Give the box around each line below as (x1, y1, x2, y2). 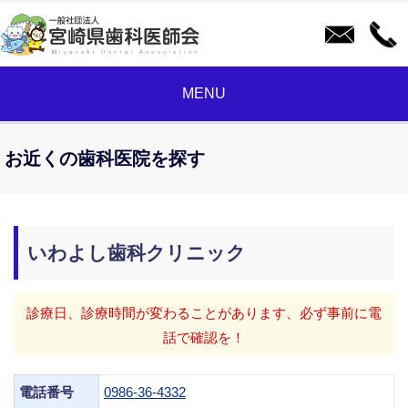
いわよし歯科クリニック (27, 242, 246, 263)
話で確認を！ (163, 329, 245, 345)
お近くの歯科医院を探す (5, 148, 205, 168)
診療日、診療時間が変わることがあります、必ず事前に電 (26, 304, 382, 321)
